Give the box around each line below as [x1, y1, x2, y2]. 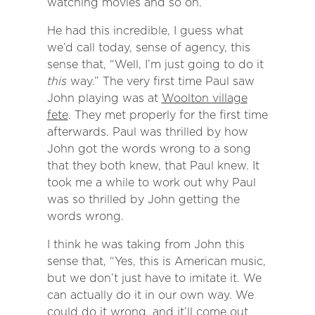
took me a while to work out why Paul [46, 176, 256, 190]
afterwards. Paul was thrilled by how [46, 125, 248, 139]
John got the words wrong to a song [46, 142, 251, 156]
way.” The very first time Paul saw [66, 75, 255, 89]
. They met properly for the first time [67, 108, 268, 122]
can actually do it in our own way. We [46, 288, 254, 302]
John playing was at [46, 91, 162, 105]
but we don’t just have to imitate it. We [46, 271, 262, 285]
